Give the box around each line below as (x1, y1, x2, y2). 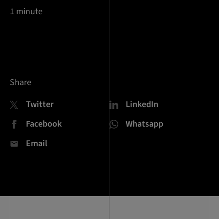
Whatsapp (126, 118, 163, 130)
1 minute (10, 5, 43, 18)
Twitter (26, 98, 54, 110)
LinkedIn (126, 98, 158, 110)
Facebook (26, 118, 62, 130)
